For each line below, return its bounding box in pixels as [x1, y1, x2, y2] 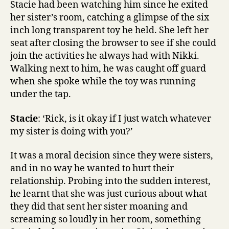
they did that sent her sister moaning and [10, 201, 188, 213]
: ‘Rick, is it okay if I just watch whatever [38, 112, 211, 125]
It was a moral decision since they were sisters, [10, 150, 213, 162]
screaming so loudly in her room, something [10, 214, 201, 225]
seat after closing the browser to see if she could [10, 37, 216, 49]
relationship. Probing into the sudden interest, [10, 175, 211, 187]
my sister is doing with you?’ [10, 125, 133, 138]
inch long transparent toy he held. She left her [10, 25, 209, 36]
